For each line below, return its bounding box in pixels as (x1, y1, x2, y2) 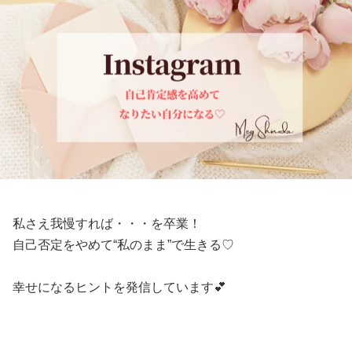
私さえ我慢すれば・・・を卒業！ (13, 217, 201, 231)
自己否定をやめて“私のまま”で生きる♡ (13, 238, 234, 252)
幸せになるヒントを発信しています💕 (13, 280, 226, 295)
